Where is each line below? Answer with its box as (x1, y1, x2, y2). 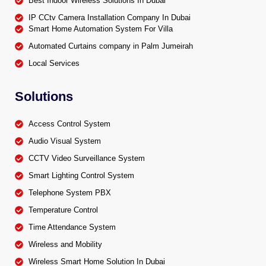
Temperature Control (28, 205, 98, 214)
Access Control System (28, 119, 110, 128)
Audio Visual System (28, 137, 101, 145)
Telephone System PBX (28, 188, 111, 197)
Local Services (28, 59, 80, 68)
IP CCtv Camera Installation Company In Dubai (28, 13, 191, 22)
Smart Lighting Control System (28, 171, 134, 180)
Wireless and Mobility (28, 240, 102, 249)
